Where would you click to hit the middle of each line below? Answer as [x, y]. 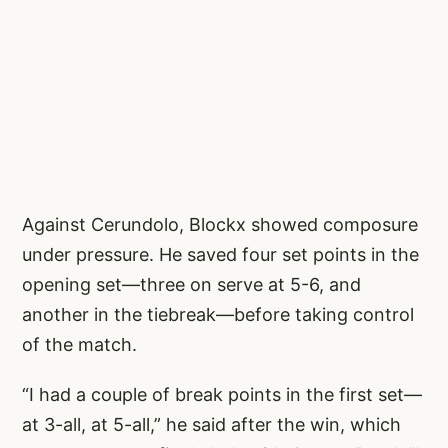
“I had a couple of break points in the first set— [222, 395]
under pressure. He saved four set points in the [220, 255]
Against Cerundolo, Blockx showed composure [220, 225]
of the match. [79, 345]
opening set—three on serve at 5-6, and [191, 285]
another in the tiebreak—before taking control [218, 315]
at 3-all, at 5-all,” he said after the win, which [211, 425]
